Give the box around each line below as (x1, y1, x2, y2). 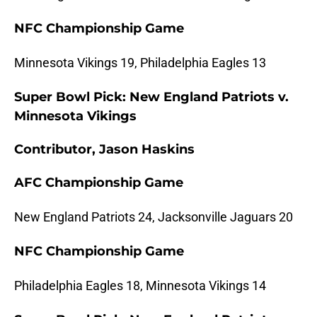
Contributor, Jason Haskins (14, 142, 195, 158)
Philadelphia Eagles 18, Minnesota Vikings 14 (14, 278, 266, 294)
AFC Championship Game (14, 175, 183, 191)
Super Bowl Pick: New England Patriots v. (14, 89, 289, 105)
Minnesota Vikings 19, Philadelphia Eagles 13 (14, 55, 266, 71)
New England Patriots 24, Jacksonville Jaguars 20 (14, 209, 293, 225)
